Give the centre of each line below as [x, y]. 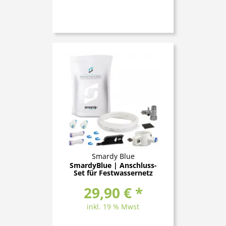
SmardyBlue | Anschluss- [113, 165]
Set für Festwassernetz [113, 173]
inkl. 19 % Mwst [113, 206]
